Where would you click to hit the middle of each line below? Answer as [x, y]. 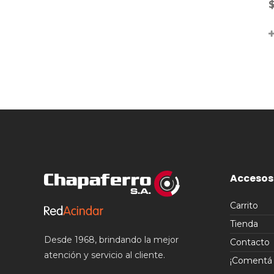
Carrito [244, 206]
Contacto [250, 243]
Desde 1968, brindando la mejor [111, 239]
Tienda [244, 224]
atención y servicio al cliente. [105, 255]
